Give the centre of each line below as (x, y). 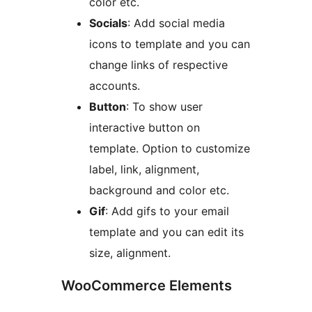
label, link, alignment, (144, 170)
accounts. (115, 86)
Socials (108, 23)
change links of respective (158, 65)
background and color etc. (159, 190)
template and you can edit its (166, 232)
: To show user (164, 107)
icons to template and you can (170, 44)
